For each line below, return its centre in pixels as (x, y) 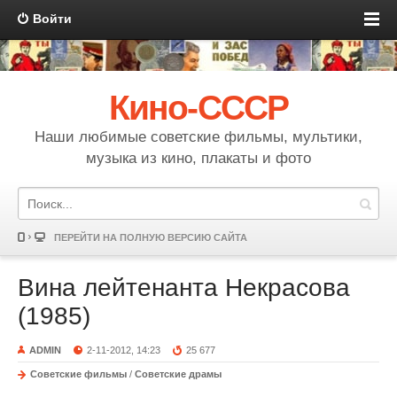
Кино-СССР (198, 108)
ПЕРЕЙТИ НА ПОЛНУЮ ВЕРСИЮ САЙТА (151, 237)
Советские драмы (178, 374)
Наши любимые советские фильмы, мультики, (198, 137)
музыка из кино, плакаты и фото (198, 158)
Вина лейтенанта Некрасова (184, 288)
